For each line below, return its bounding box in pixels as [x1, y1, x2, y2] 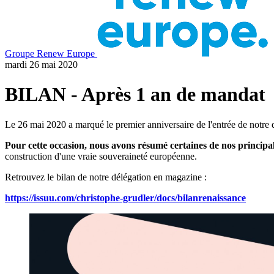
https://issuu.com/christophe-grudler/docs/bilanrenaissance [5, 192, 246, 203]
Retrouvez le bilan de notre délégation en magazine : [5, 171, 207, 182]
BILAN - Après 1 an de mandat [5, 83, 265, 106]
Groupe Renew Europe [5, 48, 95, 59]
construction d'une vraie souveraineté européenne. [5, 150, 197, 161]
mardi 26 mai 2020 [5, 59, 78, 70]
